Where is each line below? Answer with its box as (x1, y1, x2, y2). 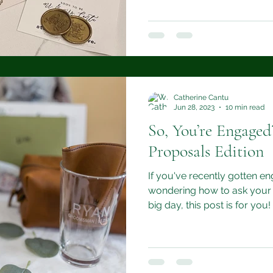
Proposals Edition (148, 140, 264, 161)
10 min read (225, 103, 264, 112)
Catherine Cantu (174, 93, 229, 102)
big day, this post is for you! (148, 199, 271, 211)
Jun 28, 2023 (174, 103, 214, 112)
